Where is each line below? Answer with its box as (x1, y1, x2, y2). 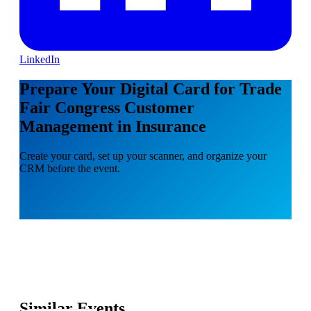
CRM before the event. (19, 162, 120, 174)
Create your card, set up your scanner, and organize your (19, 149, 267, 162)
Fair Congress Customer (19, 98, 194, 117)
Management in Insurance (19, 117, 206, 135)
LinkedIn (19, 53, 60, 65)
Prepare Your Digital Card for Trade (19, 79, 282, 98)
